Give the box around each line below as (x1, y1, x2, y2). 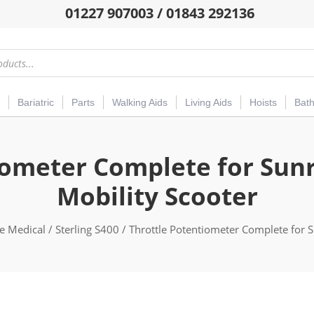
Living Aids (185, 97, 232, 109)
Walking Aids (112, 97, 168, 109)
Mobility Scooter (56, 179, 258, 213)
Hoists (250, 97, 277, 109)
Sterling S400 (55, 222, 119, 237)
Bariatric (18, 97, 54, 109)
